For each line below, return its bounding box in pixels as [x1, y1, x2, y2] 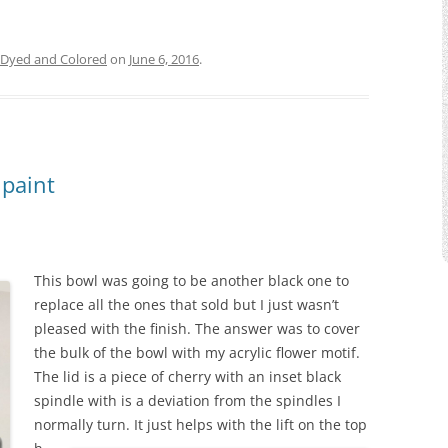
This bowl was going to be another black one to [34, 270, 349, 290]
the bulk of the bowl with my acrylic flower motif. [34, 342, 360, 362]
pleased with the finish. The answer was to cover [34, 318, 360, 338]
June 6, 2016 [129, 49, 199, 68]
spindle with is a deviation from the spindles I [34, 390, 341, 410]
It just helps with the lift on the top [130, 414, 367, 434]
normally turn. [34, 414, 130, 434]
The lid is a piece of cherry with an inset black [34, 366, 341, 386]
